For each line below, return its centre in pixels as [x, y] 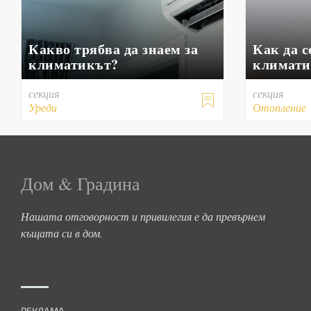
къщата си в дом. [62, 233]
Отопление [280, 107]
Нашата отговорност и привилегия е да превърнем [143, 216]
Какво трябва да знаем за [113, 49]
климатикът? [74, 64]
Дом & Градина [81, 183]
